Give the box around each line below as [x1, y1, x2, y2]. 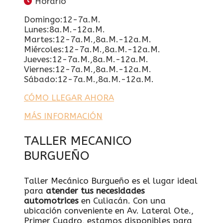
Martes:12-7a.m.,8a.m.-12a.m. [24, 34, 151, 44]
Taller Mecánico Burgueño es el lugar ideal [24, 175, 198, 186]
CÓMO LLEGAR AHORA [24, 92, 114, 103]
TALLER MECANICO [24, 133, 132, 148]
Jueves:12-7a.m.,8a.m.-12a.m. [24, 54, 148, 64]
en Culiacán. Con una [79, 195, 166, 206]
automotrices [24, 195, 79, 206]
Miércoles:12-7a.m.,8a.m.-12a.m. [24, 44, 160, 54]
